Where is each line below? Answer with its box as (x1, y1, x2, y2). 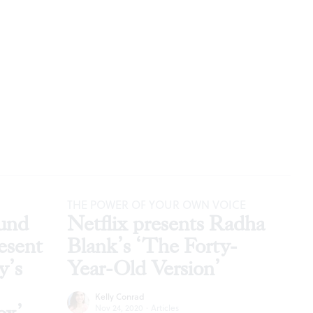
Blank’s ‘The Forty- (67, 233, 237, 259)
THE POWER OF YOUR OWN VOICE (67, 196, 246, 212)
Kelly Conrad (95, 290, 145, 303)
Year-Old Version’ (67, 255, 220, 282)
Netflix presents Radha (67, 210, 265, 237)
